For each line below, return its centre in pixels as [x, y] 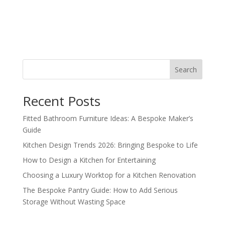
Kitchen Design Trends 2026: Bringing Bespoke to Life [110, 145]
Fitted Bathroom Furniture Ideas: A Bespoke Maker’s [108, 118]
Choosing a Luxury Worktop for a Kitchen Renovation [109, 175]
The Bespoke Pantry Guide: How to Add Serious [100, 190]
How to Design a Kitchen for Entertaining [89, 160]
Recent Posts [61, 101]
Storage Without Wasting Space [74, 201]
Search [186, 69]
